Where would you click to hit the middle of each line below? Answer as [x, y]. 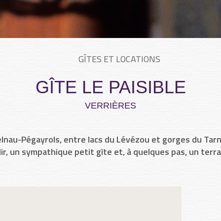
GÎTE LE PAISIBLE [110, 87]
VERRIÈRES [110, 106]
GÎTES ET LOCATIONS [119, 59]
